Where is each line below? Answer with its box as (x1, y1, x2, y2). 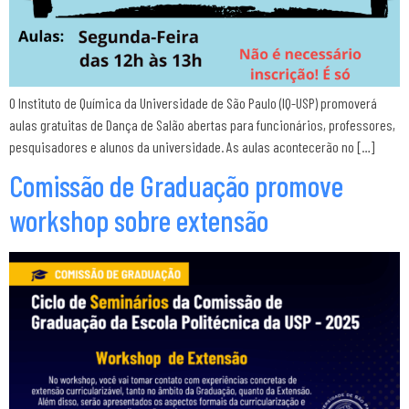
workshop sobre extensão (9, 203, 268, 237)
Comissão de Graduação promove (9, 168, 343, 203)
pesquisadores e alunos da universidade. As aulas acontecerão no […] (9, 138, 374, 155)
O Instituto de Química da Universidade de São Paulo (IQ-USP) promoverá (9, 94, 377, 111)
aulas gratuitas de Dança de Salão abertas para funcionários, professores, (9, 116, 395, 133)
